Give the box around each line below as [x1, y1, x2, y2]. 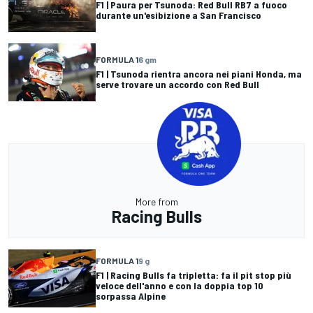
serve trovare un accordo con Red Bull [96, 78, 259, 91]
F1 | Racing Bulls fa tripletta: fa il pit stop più [96, 268, 291, 281]
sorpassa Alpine [96, 289, 166, 302]
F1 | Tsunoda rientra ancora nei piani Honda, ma [96, 68, 302, 80]
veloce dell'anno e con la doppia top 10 [96, 279, 263, 291]
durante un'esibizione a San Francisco [96, 9, 261, 22]
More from [135, 195, 178, 208]
